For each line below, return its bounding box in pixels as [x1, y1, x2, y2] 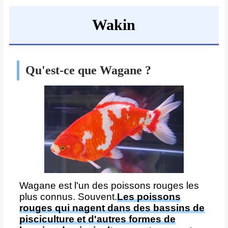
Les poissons [117, 191, 181, 202]
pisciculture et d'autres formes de [19, 213, 176, 224]
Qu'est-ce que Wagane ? [25, 64, 151, 77]
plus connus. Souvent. [19, 191, 117, 202]
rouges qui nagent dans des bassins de [19, 202, 205, 213]
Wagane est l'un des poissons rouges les [19, 180, 199, 191]
